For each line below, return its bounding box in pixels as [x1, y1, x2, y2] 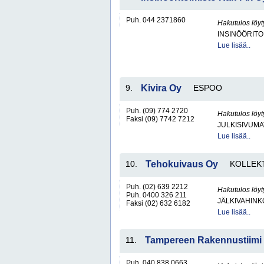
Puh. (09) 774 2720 [126, 107, 188, 115]
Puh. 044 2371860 [126, 16, 186, 24]
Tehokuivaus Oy [146, 159, 218, 169]
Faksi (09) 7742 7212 [126, 115, 194, 123]
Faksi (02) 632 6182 [126, 199, 190, 207]
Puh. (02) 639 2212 [126, 183, 188, 191]
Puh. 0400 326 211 [126, 191, 187, 199]
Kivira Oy [141, 83, 181, 93]
